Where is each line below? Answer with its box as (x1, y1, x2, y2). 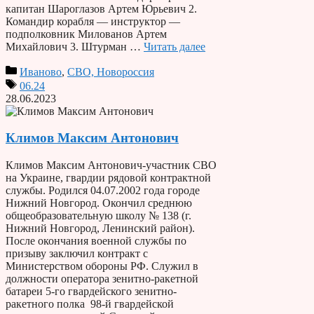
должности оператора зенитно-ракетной (6, 273, 198, 285)
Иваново (20, 65, 62, 78)
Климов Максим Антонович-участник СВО (6, 159, 217, 172)
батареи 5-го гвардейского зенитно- (6, 285, 177, 298)
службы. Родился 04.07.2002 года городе (6, 184, 200, 197)
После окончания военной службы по (6, 235, 186, 247)
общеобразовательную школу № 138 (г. (6, 210, 191, 222)
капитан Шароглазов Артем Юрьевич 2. (6, 2, 197, 15)
